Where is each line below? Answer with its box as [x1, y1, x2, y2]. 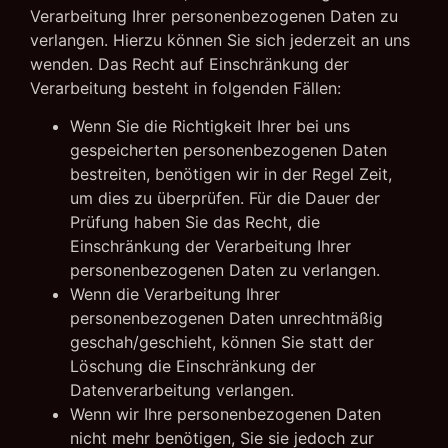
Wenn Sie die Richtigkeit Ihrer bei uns [70, 115, 350, 136]
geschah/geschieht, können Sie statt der [70, 331, 374, 352]
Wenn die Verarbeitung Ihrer [70, 283, 280, 304]
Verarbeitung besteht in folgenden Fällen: [30, 77, 341, 98]
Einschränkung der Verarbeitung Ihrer [70, 235, 351, 256]
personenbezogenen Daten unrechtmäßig [70, 307, 383, 328]
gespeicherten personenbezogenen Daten [70, 139, 387, 160]
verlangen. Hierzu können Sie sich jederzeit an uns [30, 29, 410, 50]
